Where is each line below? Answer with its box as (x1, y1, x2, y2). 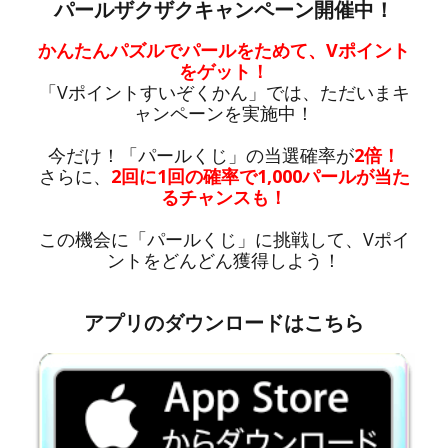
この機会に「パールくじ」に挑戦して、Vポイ (38, 226, 410, 251)
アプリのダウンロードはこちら (84, 308, 364, 336)
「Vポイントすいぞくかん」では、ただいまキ (38, 79, 410, 104)
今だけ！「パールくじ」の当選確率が (48, 142, 354, 167)
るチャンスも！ (161, 184, 287, 209)
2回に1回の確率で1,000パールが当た (110, 163, 410, 188)
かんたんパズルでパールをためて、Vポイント (38, 37, 410, 62)
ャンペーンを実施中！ (134, 100, 314, 125)
